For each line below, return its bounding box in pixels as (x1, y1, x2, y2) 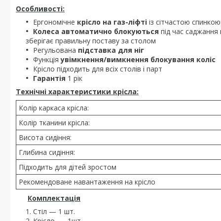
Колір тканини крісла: (19, 118, 90, 128)
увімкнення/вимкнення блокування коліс (61, 55, 216, 65)
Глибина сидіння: (19, 147, 75, 157)
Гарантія (33, 74, 66, 83)
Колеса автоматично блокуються (33, 27, 159, 37)
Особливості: (16, 4, 65, 14)
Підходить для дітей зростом (19, 162, 116, 172)
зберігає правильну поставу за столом (26, 36, 156, 46)
